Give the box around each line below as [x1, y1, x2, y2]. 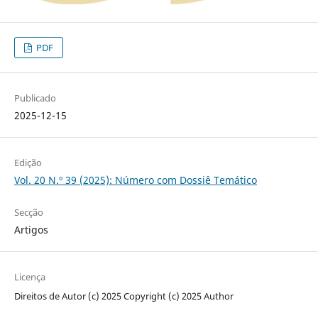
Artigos [13, 223, 48, 237]
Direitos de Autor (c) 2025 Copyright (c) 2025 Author [13, 290, 234, 303]
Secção [13, 206, 43, 219]
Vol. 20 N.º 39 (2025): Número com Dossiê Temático [13, 173, 257, 187]
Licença [13, 270, 45, 284]
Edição [13, 156, 42, 170]
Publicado [13, 91, 56, 104]
